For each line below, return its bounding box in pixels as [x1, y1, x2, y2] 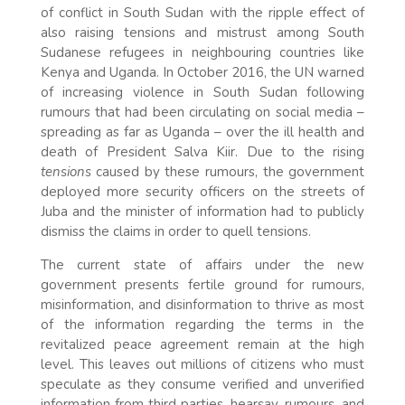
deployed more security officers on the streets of [40, 182, 365, 201]
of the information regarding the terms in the [40, 315, 365, 334]
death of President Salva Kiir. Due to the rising [40, 142, 365, 161]
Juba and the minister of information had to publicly [40, 202, 365, 221]
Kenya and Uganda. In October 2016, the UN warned [40, 62, 365, 81]
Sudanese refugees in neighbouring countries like [40, 42, 365, 61]
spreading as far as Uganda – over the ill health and [40, 122, 365, 141]
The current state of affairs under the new [40, 255, 365, 274]
